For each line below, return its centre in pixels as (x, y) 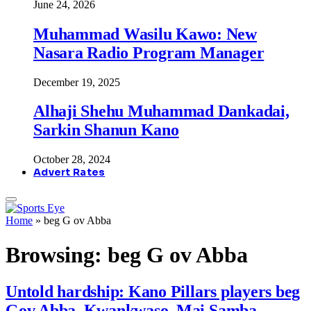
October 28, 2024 (72, 160)
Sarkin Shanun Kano (106, 130)
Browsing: (57, 254)
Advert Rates (69, 173)
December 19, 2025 (77, 82)
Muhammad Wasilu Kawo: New (145, 34)
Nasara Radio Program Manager (149, 52)
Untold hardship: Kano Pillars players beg (153, 292)
